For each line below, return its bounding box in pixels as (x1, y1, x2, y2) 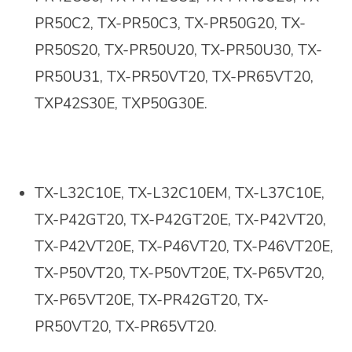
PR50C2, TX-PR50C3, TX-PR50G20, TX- (35, 13, 306, 35)
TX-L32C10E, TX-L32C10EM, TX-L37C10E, (35, 183, 324, 204)
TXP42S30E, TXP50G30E (35, 93, 204, 115)
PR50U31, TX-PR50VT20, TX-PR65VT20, (35, 67, 313, 88)
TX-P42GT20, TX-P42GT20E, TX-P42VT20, (35, 210, 326, 231)
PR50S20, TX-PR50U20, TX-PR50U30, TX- (35, 40, 322, 61)
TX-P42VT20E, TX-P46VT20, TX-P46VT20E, (35, 236, 333, 258)
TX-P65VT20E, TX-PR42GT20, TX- (35, 290, 269, 311)
